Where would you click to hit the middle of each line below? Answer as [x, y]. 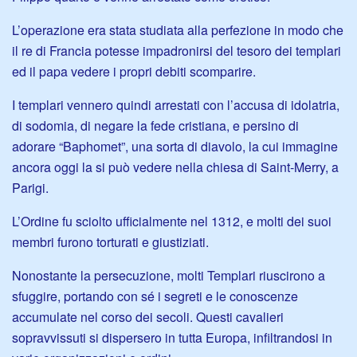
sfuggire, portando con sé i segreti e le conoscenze [155, 296]
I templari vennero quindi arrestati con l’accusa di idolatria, [176, 105]
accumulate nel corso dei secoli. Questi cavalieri [148, 317]
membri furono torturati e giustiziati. [110, 242]
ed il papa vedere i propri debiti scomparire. [134, 72]
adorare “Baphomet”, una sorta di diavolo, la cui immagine [175, 147]
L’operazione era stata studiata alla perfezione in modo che [178, 30]
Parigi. [30, 188]
